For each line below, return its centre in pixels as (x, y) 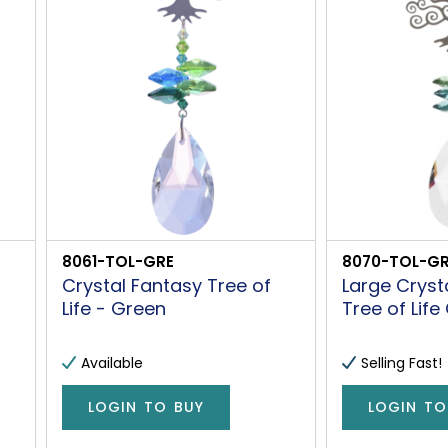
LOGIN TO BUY (146, 407)
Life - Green (114, 308)
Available (112, 362)
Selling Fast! (401, 362)
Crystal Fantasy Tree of (167, 285)
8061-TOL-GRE (118, 261)
